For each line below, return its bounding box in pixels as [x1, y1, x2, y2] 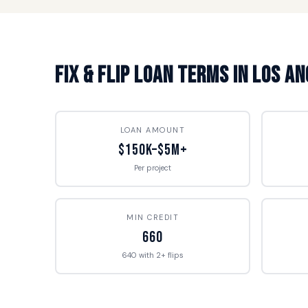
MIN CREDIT [126, 212, 179, 222]
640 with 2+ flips [122, 250, 184, 260]
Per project [134, 162, 171, 173]
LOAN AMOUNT [120, 124, 186, 135]
